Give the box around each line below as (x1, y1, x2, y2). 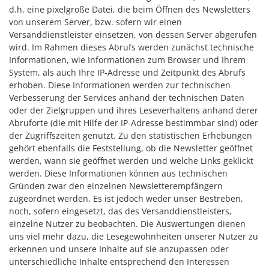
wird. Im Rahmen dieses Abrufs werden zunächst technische (9, 41, 254, 53)
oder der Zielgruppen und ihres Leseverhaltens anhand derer (9, 104, 258, 116)
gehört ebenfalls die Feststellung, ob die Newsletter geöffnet (9, 142, 253, 154)
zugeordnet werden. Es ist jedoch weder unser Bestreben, (9, 193, 243, 204)
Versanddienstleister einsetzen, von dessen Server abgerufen (9, 29, 257, 40)
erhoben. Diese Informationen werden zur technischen (9, 79, 231, 91)
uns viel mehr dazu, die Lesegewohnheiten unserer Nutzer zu (9, 231, 258, 242)
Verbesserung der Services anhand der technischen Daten (9, 92, 244, 103)
